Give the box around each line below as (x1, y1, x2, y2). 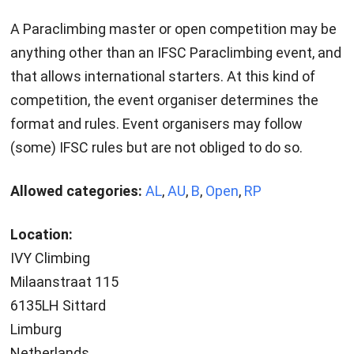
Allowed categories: (9, 183, 142, 200)
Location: (9, 226, 73, 243)
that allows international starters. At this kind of (9, 68, 315, 85)
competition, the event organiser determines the (9, 92, 318, 109)
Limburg (9, 321, 62, 338)
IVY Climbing (9, 250, 90, 267)
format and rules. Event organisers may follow (9, 115, 303, 133)
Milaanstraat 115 (9, 273, 119, 291)
